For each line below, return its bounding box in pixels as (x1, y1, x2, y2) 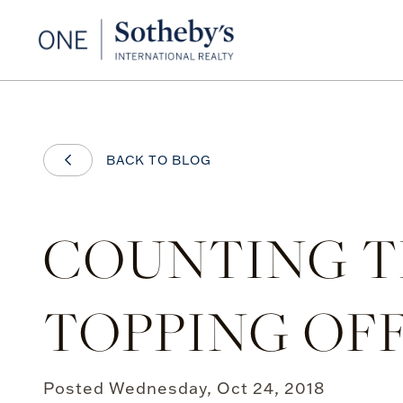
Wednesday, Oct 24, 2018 (109, 378, 325, 399)
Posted (43, 378, 109, 399)
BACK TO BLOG (106, 152, 211, 168)
